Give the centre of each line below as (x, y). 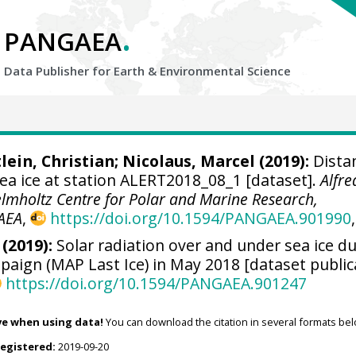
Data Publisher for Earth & (82, 71)
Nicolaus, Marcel (188, 161)
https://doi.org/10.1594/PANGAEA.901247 (156, 283)
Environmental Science (225, 71)
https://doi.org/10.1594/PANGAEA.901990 (200, 218)
